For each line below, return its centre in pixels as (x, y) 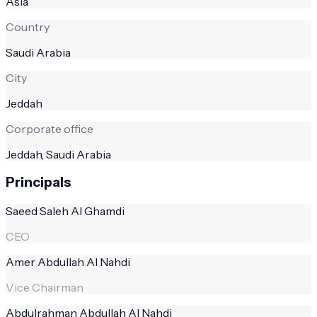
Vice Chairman (45, 288)
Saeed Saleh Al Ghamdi (65, 211)
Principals (38, 183)
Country (28, 27)
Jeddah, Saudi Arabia (58, 154)
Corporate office (50, 128)
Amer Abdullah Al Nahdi (68, 262)
